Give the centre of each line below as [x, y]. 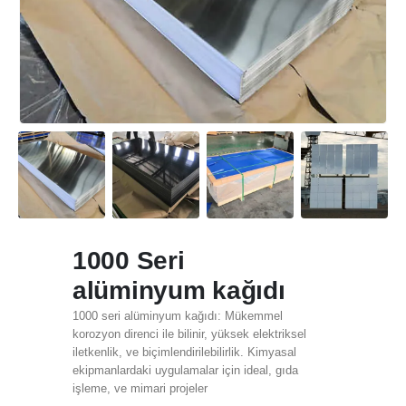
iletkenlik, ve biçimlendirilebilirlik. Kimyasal [184, 353]
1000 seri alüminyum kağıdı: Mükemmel [178, 316]
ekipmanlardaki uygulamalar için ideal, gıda [185, 371]
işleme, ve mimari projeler [140, 389]
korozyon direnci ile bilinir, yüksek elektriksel [189, 334]
